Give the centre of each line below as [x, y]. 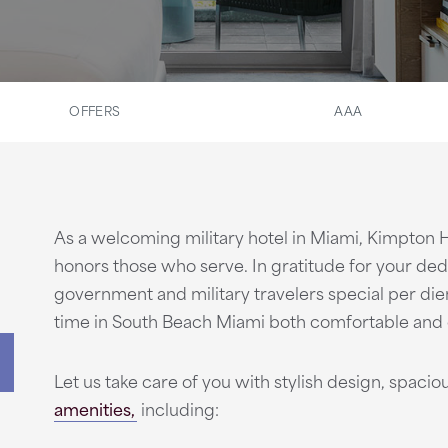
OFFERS [95, 110]
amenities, [94, 408]
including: [177, 408]
